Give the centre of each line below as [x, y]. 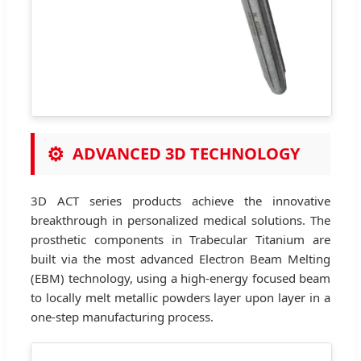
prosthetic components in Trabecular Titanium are [180, 239]
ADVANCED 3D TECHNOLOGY [186, 153]
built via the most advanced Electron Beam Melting [180, 258]
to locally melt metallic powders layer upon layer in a [180, 297]
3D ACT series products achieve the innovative [180, 200]
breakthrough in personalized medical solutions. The [180, 220]
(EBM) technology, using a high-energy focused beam [180, 278]
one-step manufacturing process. [122, 316]
